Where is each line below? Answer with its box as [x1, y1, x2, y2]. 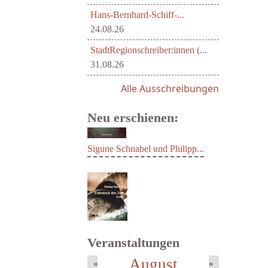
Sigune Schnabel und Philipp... [87, 190, 204, 200]
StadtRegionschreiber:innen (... [90, 45, 207, 55]
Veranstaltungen [87, 235, 179, 250]
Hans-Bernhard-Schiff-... [90, 10, 184, 20]
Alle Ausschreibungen [121, 82, 219, 95]
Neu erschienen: [87, 110, 178, 125]
